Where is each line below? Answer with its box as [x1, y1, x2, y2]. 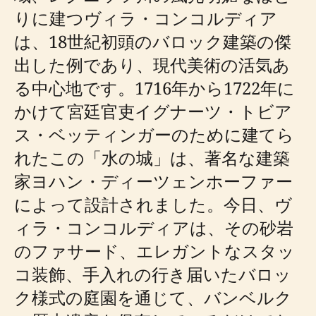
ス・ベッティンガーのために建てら [14, 123, 294, 146]
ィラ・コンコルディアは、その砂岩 [14, 216, 293, 239]
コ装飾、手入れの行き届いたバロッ [14, 262, 291, 286]
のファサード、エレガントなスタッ [14, 239, 295, 262]
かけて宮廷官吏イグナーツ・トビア [14, 99, 292, 123]
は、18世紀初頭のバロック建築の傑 [14, 30, 291, 53]
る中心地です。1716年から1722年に [14, 76, 295, 99]
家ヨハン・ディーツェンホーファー [14, 169, 293, 193]
